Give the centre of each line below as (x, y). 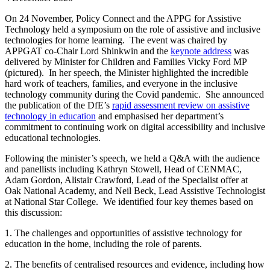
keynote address (201, 51)
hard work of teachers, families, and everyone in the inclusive (121, 83)
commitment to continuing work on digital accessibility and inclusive (135, 127)
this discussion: (33, 212)
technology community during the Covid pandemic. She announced (134, 94)
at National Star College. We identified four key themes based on (129, 201)
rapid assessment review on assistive (181, 105)
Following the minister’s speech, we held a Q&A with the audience (132, 158)
